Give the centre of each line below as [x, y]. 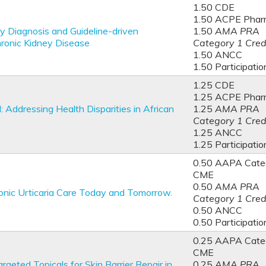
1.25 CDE [214, 85]
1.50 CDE [214, 7]
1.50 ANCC [218, 55]
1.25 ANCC [218, 132]
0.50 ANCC [218, 210]
